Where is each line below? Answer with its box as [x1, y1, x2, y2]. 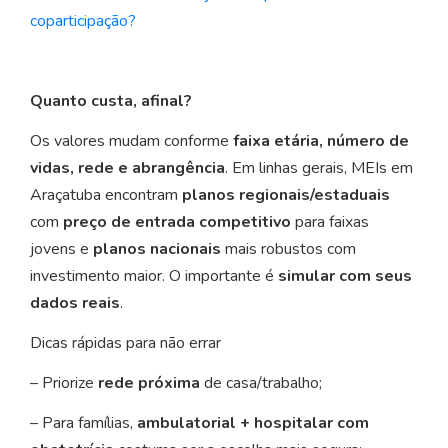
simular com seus [278, 265, 412, 288]
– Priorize [30, 372, 98, 395]
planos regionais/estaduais [182, 184, 390, 207]
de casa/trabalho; [200, 372, 322, 395]
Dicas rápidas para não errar [30, 332, 221, 355]
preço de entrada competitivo [63, 211, 291, 234]
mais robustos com [221, 238, 356, 261]
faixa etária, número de [233, 130, 409, 153]
